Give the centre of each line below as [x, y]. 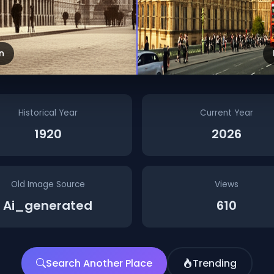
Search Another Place [99, 263]
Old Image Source [48, 184]
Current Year [226, 113]
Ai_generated [48, 205]
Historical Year [48, 113]
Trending [215, 263]
